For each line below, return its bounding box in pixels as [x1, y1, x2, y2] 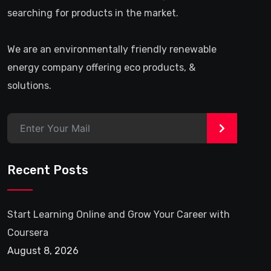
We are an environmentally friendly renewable [7, 44, 217, 56]
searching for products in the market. [7, 7, 178, 19]
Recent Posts [7, 163, 88, 178]
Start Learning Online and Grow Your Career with [7, 209, 230, 221]
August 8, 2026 [7, 245, 79, 257]
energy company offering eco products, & [7, 62, 195, 74]
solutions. [7, 80, 51, 92]
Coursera [7, 227, 48, 239]
